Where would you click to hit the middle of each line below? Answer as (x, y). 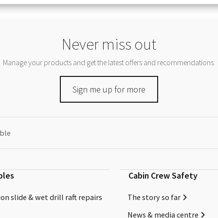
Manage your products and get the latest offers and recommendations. (109, 63)
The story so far (154, 197)
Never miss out (109, 44)
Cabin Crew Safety (163, 176)
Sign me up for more (109, 89)
